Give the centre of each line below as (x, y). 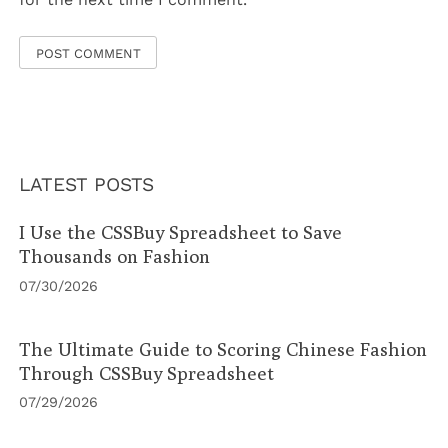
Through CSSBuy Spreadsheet (147, 372)
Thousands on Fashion (115, 256)
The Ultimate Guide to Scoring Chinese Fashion (223, 348)
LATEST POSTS (87, 184)
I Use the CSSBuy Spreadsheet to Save (181, 232)
